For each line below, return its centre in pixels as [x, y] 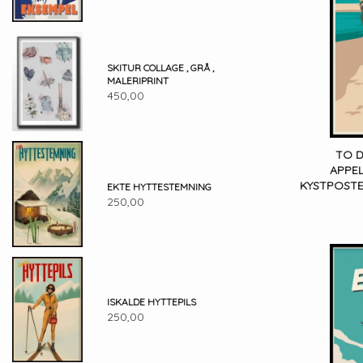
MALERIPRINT [137, 81]
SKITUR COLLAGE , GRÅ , [160, 68]
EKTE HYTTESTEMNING [159, 186]
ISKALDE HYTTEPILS [151, 302]
